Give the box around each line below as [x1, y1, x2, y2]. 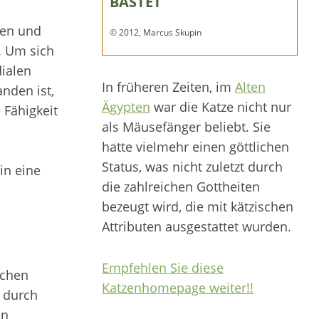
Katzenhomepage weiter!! [102, 279, 253, 296]
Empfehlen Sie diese [102, 259, 224, 276]
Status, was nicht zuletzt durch [102, 158, 283, 175]
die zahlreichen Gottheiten [102, 178, 260, 195]
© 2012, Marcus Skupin [110, 26, 202, 38]
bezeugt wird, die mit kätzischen [102, 198, 293, 215]
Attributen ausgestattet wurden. [102, 218, 291, 235]
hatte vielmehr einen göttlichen [102, 138, 289, 155]
